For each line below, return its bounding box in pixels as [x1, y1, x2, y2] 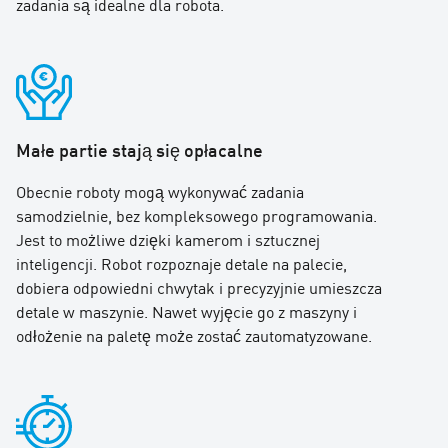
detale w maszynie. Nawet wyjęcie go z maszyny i [16, 299, 357, 322]
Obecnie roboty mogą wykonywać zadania [16, 179, 304, 202]
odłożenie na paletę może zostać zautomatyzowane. [16, 323, 372, 346]
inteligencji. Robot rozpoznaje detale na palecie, [16, 251, 347, 274]
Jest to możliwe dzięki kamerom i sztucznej [16, 227, 320, 250]
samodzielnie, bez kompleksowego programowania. [16, 203, 377, 226]
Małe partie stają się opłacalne [16, 136, 263, 162]
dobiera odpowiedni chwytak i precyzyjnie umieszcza [16, 275, 382, 298]
